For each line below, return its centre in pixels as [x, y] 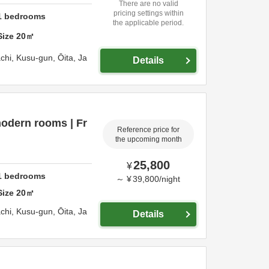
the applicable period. [148, 23]
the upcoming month [148, 139]
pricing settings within [148, 13]
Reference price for [148, 129]
